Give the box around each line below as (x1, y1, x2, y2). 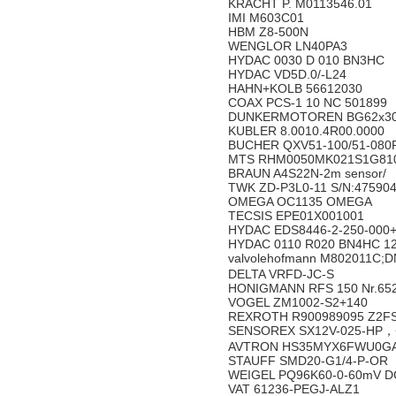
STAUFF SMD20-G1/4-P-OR (228, 354, 392, 368)
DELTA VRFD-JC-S (228, 267, 338, 281)
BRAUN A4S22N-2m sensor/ (228, 166, 386, 180)
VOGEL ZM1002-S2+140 (228, 295, 371, 309)
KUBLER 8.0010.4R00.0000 (228, 124, 388, 138)
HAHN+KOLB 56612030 (228, 81, 366, 95)
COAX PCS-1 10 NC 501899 (228, 95, 391, 110)
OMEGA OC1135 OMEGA (228, 194, 372, 209)
